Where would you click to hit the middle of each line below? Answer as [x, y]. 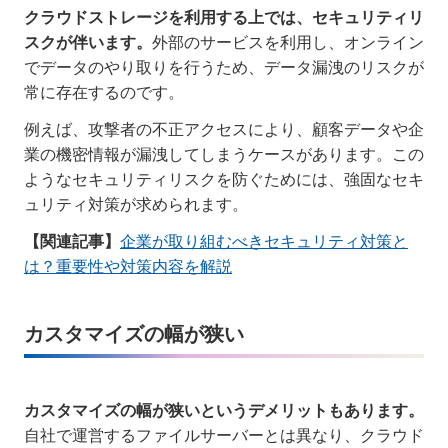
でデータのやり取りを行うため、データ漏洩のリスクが [224, 67]
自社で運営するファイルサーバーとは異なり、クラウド [224, 435]
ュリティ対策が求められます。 [136, 204]
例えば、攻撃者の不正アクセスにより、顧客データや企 [224, 129]
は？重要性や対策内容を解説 [128, 266]
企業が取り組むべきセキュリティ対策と [264, 241]
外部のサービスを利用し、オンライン [288, 42]
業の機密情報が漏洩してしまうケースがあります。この [224, 154]
